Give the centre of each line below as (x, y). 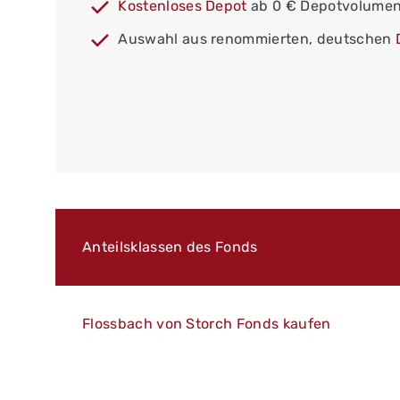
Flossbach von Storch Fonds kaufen (207, 324)
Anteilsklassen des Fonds (170, 247)
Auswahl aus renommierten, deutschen (257, 39)
